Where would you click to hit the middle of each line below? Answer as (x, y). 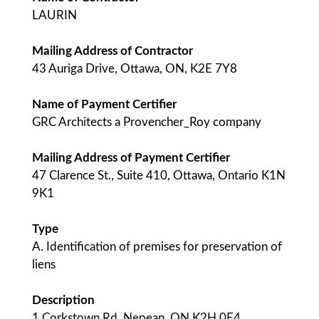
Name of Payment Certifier (104, 104)
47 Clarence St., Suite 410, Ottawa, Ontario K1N (159, 176)
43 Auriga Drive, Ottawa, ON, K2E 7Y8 (135, 69)
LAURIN (54, 15)
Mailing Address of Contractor (113, 51)
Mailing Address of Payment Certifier (131, 158)
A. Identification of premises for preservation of (157, 247)
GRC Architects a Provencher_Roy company (147, 122)
